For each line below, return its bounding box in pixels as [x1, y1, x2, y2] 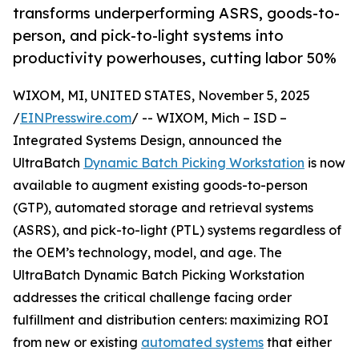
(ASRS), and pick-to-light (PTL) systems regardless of [13, 222, 341, 239]
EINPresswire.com [20, 110, 131, 127]
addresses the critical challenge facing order [13, 289, 292, 306]
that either [264, 334, 332, 351]
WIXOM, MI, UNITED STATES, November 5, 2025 [13, 87, 310, 104]
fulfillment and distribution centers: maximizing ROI [13, 312, 329, 329]
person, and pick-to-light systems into [13, 26, 284, 45]
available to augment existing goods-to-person [13, 177, 308, 194]
